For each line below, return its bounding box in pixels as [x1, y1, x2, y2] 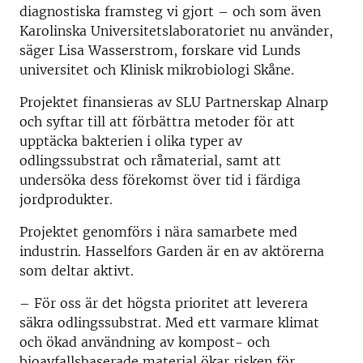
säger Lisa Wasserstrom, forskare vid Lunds [19, 42, 301, 59]
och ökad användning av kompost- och [19, 334, 270, 351]
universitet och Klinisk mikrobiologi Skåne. [19, 62, 294, 79]
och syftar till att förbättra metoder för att [19, 113, 295, 130]
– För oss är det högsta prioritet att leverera [19, 295, 308, 312]
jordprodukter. [19, 191, 113, 208]
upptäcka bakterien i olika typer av [19, 133, 242, 150]
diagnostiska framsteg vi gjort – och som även [19, 3, 321, 20]
